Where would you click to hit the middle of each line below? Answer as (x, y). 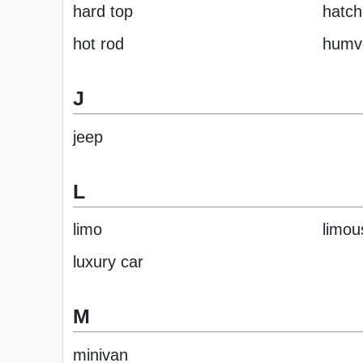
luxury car (108, 262)
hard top (103, 12)
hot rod (98, 44)
